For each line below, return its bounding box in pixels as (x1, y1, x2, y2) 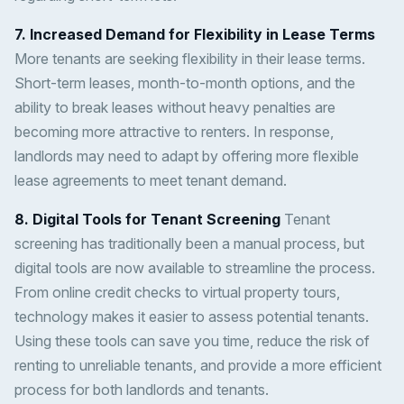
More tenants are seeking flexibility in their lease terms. (14, 50, 365, 69)
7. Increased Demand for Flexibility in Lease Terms (14, 25, 375, 44)
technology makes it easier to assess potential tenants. (14, 308, 369, 326)
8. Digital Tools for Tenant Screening (14, 210, 280, 229)
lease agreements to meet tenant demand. (14, 171, 287, 190)
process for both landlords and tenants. (14, 381, 269, 399)
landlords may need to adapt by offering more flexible (14, 147, 359, 166)
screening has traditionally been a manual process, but (14, 234, 364, 253)
